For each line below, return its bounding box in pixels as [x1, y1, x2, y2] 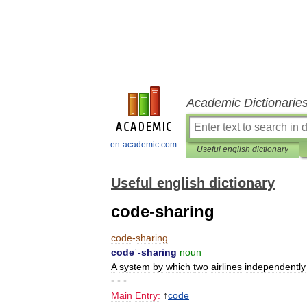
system [119, 261, 150, 272]
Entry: [135, 290, 160, 301]
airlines [211, 261, 242, 272]
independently [245, 261, 306, 272]
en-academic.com [110, 140, 177, 149]
